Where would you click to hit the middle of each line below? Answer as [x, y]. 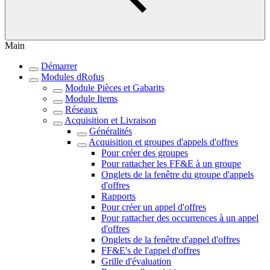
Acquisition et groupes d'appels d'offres [163, 142]
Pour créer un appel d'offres [154, 207]
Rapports [118, 196]
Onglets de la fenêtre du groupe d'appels [177, 174]
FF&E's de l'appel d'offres [151, 250]
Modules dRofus [73, 77]
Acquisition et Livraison [110, 120]
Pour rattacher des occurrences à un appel [180, 218]
